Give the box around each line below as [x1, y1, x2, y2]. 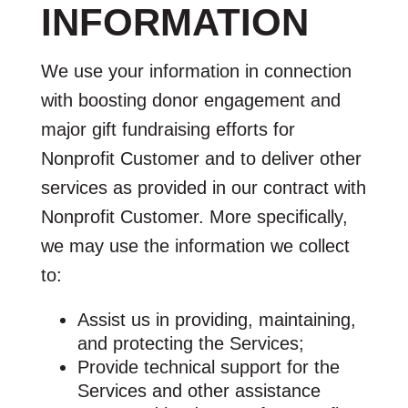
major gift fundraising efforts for [40, 118, 295, 139]
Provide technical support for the [76, 356, 340, 377]
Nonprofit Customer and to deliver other [40, 148, 362, 168]
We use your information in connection [40, 60, 352, 81]
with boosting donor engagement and [40, 89, 341, 110]
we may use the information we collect [40, 235, 350, 256]
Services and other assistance [76, 380, 321, 401]
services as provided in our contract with [40, 177, 366, 198]
